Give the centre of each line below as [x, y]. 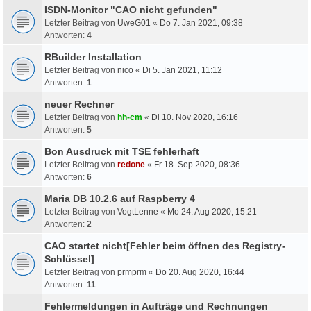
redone [131, 164]
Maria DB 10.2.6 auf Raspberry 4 [120, 198]
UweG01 [134, 23]
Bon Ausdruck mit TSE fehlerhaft [122, 151]
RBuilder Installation [93, 57]
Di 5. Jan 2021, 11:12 [182, 70]
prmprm [132, 272]
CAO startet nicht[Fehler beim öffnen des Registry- [165, 245]
